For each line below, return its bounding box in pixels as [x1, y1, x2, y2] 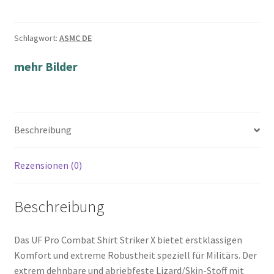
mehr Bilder [13, 59, 78, 75]
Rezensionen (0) [13, 159, 82, 172]
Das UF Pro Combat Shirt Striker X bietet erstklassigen [13, 233, 242, 246]
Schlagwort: [13, 32, 59, 44]
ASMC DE [59, 32, 92, 44]
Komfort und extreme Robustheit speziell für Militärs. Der [13, 248, 257, 261]
